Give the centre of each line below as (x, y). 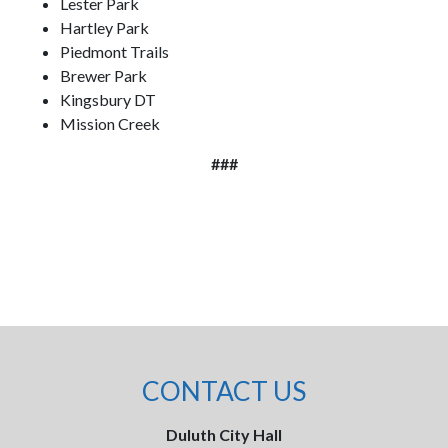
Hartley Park (104, 27)
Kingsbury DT (108, 99)
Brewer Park (103, 75)
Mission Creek (110, 123)
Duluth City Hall (224, 434)
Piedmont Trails (114, 51)
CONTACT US (224, 391)
